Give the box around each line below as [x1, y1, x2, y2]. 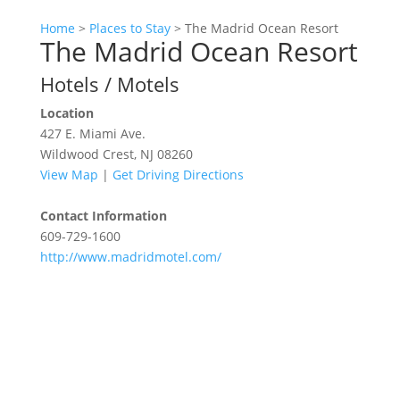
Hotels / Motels [39, 71, 179, 98]
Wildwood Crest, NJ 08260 [39, 146, 193, 163]
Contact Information [39, 207, 167, 225]
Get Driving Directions [112, 166, 244, 184]
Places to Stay [88, 20, 171, 37]
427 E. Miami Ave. [39, 125, 146, 143]
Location [39, 104, 94, 122]
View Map [39, 166, 98, 184]
